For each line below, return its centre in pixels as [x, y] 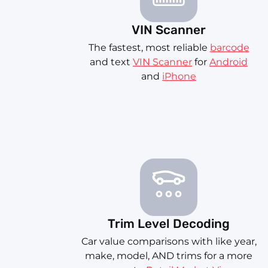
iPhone [179, 77]
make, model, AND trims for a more [169, 256]
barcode [229, 48]
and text [111, 62]
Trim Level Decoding [169, 224]
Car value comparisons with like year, [169, 242]
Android [229, 62]
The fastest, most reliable [149, 48]
